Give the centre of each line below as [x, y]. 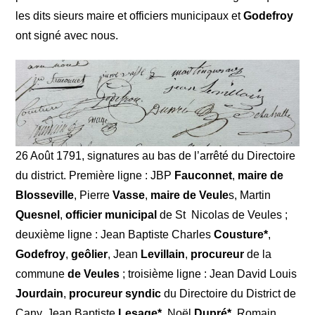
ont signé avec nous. [67, 35]
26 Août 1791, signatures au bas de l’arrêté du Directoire [156, 156]
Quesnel [38, 215]
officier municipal [111, 215]
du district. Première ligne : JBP [95, 176]
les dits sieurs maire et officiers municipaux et [130, 15]
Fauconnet [204, 176]
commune [42, 274]
